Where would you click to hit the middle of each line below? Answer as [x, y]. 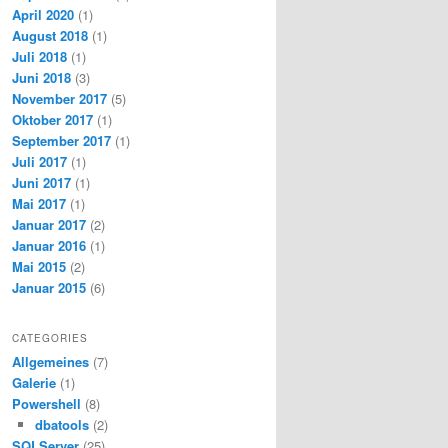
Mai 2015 [39, 267]
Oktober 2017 [52, 120]
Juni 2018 [41, 78]
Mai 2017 [39, 204]
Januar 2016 [49, 246]
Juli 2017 [39, 162]
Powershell [46, 403]
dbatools [61, 424]
